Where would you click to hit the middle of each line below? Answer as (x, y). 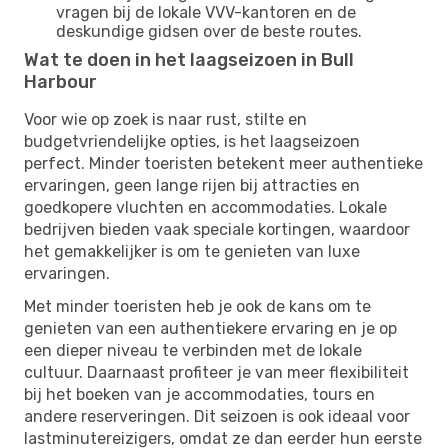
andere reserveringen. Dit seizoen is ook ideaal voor (217, 416)
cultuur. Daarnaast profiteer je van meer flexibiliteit (216, 372)
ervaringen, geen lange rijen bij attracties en (192, 185)
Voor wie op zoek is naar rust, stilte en (165, 119)
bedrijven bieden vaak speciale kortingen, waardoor (217, 229)
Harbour (60, 81)
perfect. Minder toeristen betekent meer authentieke (223, 163)
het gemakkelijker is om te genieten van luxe (192, 251)
